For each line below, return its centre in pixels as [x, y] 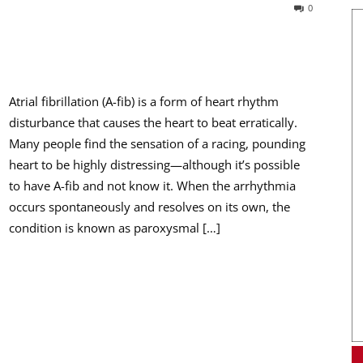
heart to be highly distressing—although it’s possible [154, 164]
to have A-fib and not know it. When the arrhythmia [152, 186]
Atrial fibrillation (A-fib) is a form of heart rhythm [144, 101]
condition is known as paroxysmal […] [115, 228]
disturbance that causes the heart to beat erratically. [153, 122]
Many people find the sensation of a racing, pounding [157, 143]
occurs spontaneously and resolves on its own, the [149, 207]
